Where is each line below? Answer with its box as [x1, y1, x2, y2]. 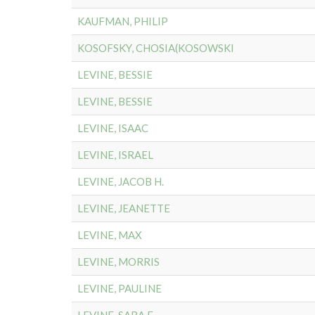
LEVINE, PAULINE [77, 282, 162, 295]
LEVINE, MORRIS [77, 255, 160, 268]
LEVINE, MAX [77, 229, 142, 241]
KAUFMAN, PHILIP [77, 15, 168, 27]
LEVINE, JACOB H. [77, 175, 164, 188]
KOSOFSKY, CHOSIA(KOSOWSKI [77, 41, 234, 54]
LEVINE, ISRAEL [77, 148, 153, 161]
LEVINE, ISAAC [77, 122, 148, 134]
